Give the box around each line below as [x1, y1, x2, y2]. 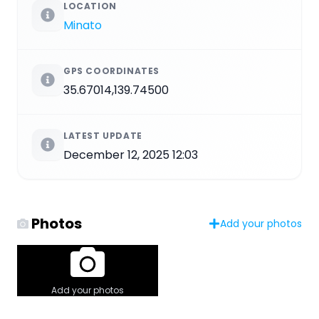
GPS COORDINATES [63, 65, 159, 78]
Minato [63, 17, 102, 34]
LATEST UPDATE [63, 130, 142, 142]
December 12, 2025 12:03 [63, 147, 198, 164]
